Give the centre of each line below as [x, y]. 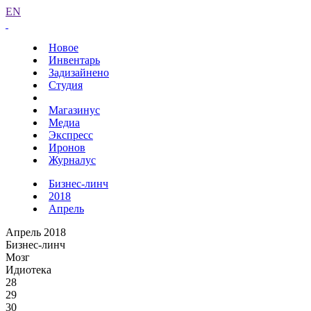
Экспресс [71, 135]
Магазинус [74, 110]
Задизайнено [79, 73]
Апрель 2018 [36, 232]
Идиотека [28, 270]
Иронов [67, 148]
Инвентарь [74, 60]
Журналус [72, 160]
